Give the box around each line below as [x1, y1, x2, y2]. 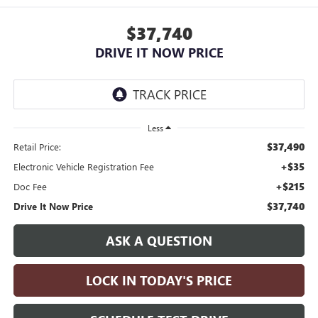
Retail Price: [13, 140, 61, 153]
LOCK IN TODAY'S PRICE [86, 271, 232, 289]
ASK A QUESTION [106, 231, 212, 249]
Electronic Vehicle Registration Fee [13, 160, 154, 172]
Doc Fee [13, 180, 47, 192]
